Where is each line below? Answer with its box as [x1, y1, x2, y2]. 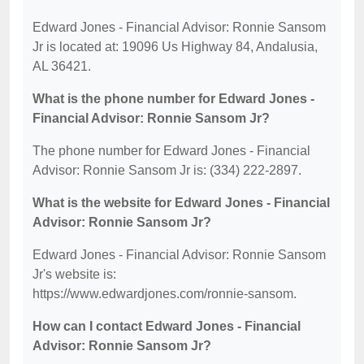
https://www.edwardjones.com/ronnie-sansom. [32, 287, 297, 301]
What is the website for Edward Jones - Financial [32, 196, 330, 210]
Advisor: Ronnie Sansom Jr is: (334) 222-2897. [32, 163, 301, 177]
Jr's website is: [32, 267, 116, 281]
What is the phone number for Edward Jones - [32, 92, 314, 106]
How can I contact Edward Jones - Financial [32, 319, 301, 333]
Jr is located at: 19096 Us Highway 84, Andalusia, [32, 40, 318, 54]
